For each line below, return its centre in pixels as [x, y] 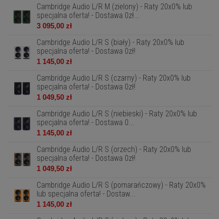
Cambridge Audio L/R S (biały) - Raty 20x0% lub [110, 42]
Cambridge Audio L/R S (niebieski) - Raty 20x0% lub [117, 114]
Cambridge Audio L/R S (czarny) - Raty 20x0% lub [114, 78]
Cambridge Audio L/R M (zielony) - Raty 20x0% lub [114, 7]
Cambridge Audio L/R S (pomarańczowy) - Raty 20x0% [121, 185]
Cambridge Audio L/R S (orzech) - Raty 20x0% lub [114, 149]
